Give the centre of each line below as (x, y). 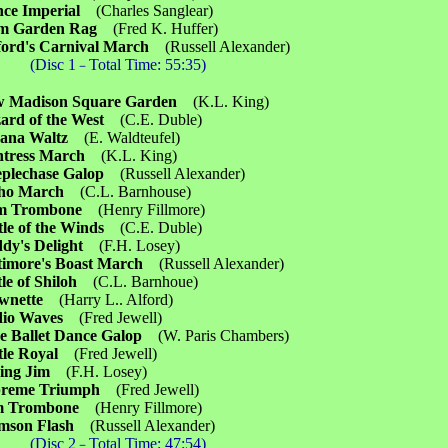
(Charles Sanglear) (155, 10)
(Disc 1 (53, 64)
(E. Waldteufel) (132, 137)
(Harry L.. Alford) (108, 299)
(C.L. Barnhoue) (146, 281)
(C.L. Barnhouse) (136, 191)
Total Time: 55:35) (148, 64)
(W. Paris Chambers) (224, 335)
